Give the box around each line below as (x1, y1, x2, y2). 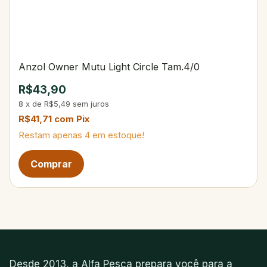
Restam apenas (18, 129, 85, 141)
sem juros (73, 98, 109, 108)
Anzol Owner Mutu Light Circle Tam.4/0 (18, 60, 200, 73)
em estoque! (90, 129, 144, 141)
